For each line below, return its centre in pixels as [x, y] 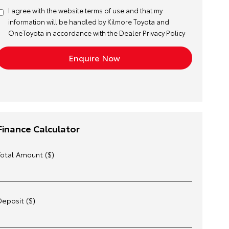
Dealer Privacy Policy [152, 33]
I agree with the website [46, 10]
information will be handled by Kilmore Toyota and [88, 21]
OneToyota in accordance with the [63, 33]
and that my [143, 10]
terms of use [104, 10]
